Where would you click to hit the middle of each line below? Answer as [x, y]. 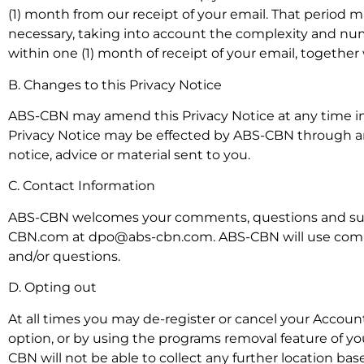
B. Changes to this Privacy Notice [115, 84]
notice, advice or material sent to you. [129, 155]
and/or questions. [64, 256]
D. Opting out [52, 288]
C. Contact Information [82, 186]
